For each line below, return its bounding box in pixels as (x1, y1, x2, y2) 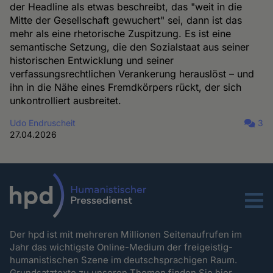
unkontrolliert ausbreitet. (10, 94, 122, 107)
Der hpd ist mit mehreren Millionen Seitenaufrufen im (10, 228, 243, 240)
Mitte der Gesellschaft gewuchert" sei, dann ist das (10, 13, 243, 26)
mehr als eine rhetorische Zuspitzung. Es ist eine (10, 27, 232, 40)
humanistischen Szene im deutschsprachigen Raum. (10, 253, 240, 266)
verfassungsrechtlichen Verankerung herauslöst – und (10, 67, 255, 80)
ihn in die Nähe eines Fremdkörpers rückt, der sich (10, 80, 242, 93)
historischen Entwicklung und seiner (10, 54, 174, 66)
